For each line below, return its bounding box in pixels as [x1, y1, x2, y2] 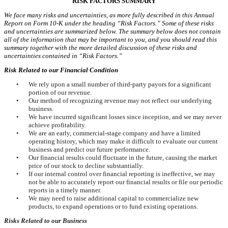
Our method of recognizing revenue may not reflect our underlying [28, 96, 212, 104]
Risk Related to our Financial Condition [4, 66, 118, 74]
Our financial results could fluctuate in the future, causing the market [28, 153, 218, 161]
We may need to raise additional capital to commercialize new [28, 194, 199, 202]
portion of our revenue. [28, 88, 92, 96]
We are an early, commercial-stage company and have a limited [28, 129, 201, 137]
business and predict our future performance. [28, 145, 150, 153]
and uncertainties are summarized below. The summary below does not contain [4, 27, 221, 35]
